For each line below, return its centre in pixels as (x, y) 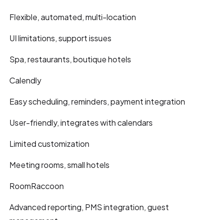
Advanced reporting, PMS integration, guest (89, 207)
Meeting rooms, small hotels (60, 165)
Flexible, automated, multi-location (73, 17)
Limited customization (50, 143)
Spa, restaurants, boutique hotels (70, 59)
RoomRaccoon (37, 186)
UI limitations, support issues (61, 38)
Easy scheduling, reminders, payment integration (97, 101)
